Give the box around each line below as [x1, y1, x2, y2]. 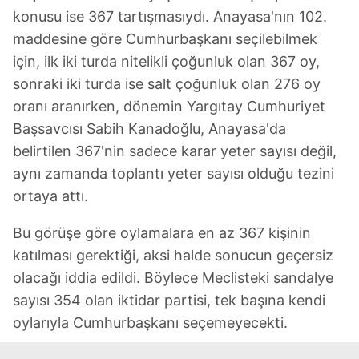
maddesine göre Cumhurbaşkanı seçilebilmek [13, 30, 317, 48]
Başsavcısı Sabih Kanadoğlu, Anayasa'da [13, 120, 286, 138]
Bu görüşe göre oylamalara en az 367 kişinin [13, 224, 311, 242]
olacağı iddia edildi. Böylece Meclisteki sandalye [13, 269, 333, 287]
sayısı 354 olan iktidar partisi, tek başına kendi [13, 292, 325, 309]
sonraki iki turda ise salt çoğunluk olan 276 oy [13, 75, 321, 93]
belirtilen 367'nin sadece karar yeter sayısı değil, [13, 143, 337, 160]
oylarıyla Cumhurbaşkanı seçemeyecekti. [13, 314, 288, 332]
